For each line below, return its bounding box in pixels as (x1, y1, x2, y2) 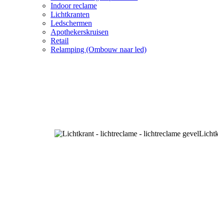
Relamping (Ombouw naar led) (51, 45, 146, 54)
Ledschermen (51, 19, 92, 28)
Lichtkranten (51, 10, 90, 19)
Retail (51, 36, 69, 45)
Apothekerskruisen (51, 28, 109, 36)
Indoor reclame (51, 1, 97, 10)
